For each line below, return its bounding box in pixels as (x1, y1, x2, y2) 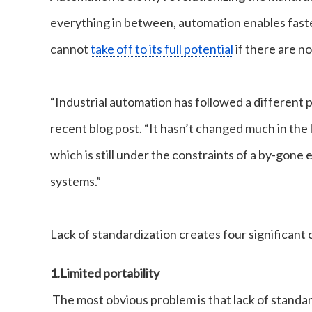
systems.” (50, 173, 101, 189)
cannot (50, 41, 91, 57)
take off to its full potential (91, 41, 233, 57)
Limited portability (60, 265, 159, 281)
